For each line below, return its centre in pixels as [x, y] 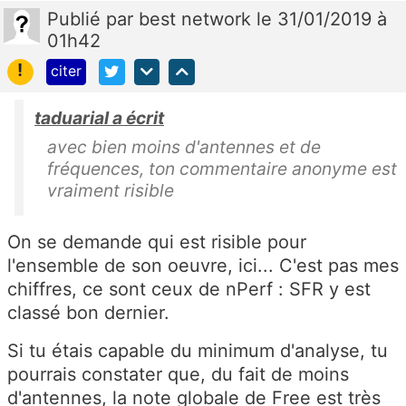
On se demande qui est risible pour [157, 242]
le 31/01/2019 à [322, 19]
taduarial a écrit [99, 118]
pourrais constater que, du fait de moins [178, 375]
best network [198, 19]
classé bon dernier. [88, 313]
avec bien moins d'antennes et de [184, 147]
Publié [77, 19]
